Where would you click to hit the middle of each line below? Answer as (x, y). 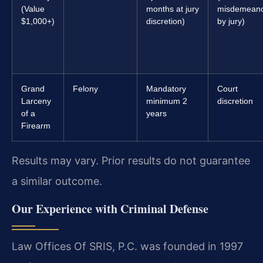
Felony (85, 89)
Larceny (36, 101)
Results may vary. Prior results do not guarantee (131, 161)
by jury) (231, 21)
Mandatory (166, 89)
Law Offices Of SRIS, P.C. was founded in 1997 (127, 246)
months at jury (173, 9)
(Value (33, 9)
